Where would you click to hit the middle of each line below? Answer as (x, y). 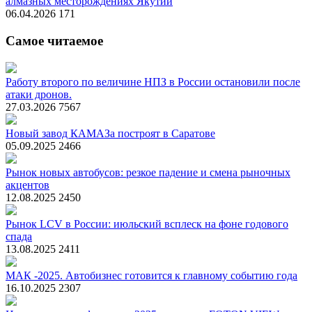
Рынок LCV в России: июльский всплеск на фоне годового (147, 224)
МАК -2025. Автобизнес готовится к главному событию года (151, 275)
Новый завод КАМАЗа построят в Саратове (110, 133)
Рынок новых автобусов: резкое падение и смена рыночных (148, 172)
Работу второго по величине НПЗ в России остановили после (153, 81)
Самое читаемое (54, 41)
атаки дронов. (39, 94)
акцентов (28, 185)
